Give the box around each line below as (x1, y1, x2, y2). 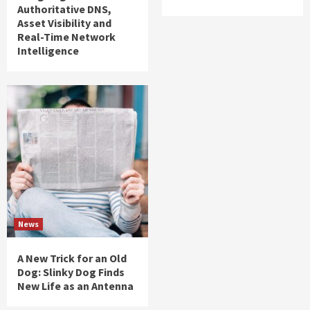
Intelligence (17, 43, 79, 57)
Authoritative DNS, (17, 1, 111, 16)
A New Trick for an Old (17, 250, 127, 265)
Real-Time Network (17, 29, 116, 44)
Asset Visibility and (17, 15, 111, 30)
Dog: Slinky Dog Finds (17, 264, 125, 279)
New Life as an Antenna (17, 278, 134, 293)
